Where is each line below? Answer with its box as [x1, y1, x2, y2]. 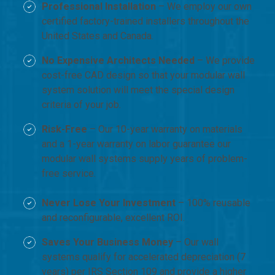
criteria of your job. [42, 98, 121, 110]
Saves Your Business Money [42, 236, 173, 248]
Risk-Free [42, 123, 87, 135]
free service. [42, 167, 96, 179]
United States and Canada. [42, 29, 153, 42]
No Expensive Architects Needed [42, 54, 195, 66]
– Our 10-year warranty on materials [87, 123, 242, 135]
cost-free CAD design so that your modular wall [42, 69, 245, 81]
